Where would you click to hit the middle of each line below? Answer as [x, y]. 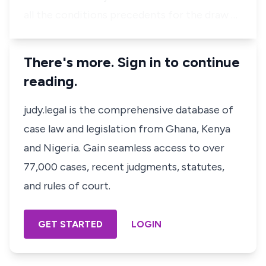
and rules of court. [67, 186]
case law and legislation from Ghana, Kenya [127, 129]
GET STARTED [70, 224]
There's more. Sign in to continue [132, 62]
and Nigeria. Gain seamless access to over [124, 148]
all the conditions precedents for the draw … [131, 15]
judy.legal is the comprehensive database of [129, 110]
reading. [50, 81]
